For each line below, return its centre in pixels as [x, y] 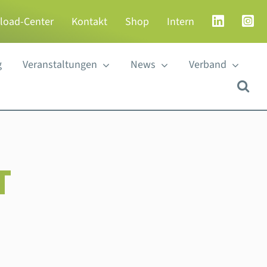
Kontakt [90, 21]
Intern [181, 21]
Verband [207, 65]
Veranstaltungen [60, 65]
